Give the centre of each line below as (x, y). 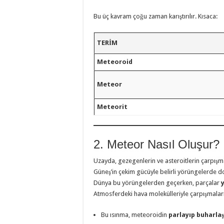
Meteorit (112, 106)
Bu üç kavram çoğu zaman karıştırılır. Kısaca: (155, 16)
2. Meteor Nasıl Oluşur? (156, 144)
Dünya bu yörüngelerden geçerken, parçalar (157, 183)
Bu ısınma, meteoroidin (135, 215)
